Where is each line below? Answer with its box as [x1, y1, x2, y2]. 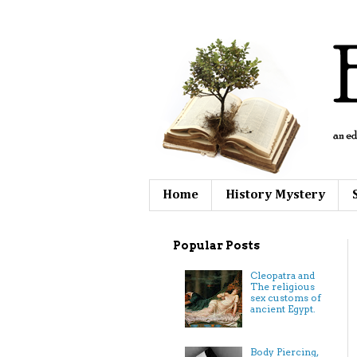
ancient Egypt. [249, 302, 316, 315]
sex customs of [249, 291, 321, 304]
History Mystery [226, 188, 325, 202]
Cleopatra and [249, 269, 315, 281]
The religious [249, 280, 315, 292]
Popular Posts [173, 239, 260, 253]
